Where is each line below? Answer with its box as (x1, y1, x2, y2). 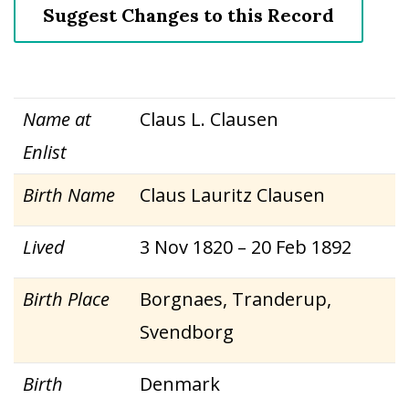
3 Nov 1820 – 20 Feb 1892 (140, 235, 351, 259)
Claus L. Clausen (140, 107, 278, 131)
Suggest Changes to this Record (43, 4, 334, 26)
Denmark (140, 372, 220, 396)
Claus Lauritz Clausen (140, 183, 325, 207)
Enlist (23, 140, 67, 164)
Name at (23, 107, 91, 131)
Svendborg (140, 320, 234, 344)
